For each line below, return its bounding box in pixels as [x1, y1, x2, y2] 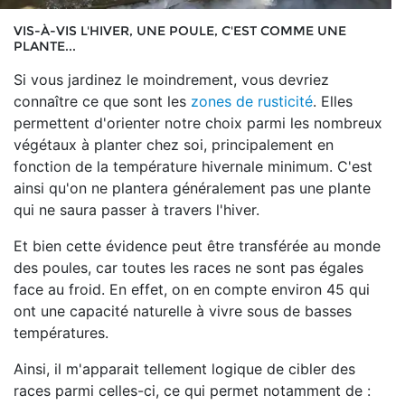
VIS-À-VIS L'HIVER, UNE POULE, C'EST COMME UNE [14, 23, 346, 39]
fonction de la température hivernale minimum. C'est [14, 157, 372, 175]
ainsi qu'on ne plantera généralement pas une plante [14, 179, 371, 197]
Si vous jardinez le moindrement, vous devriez [14, 71, 329, 89]
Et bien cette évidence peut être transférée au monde [14, 237, 381, 255]
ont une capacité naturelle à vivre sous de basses [14, 302, 352, 320]
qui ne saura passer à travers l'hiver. [14, 201, 259, 219]
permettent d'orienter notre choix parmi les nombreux [14, 114, 382, 132]
